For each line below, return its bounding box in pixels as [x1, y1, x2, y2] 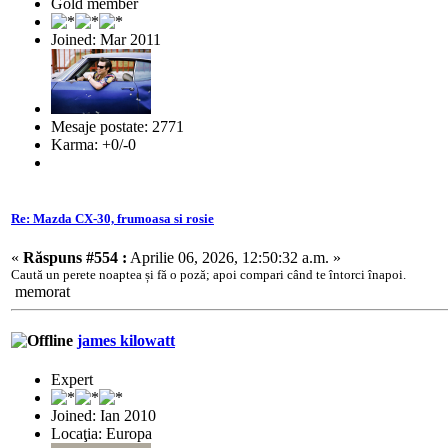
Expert [51, 371, 93, 389]
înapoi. [368, 266, 406, 282]
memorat [11, 282, 70, 300]
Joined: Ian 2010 [51, 407, 156, 425]
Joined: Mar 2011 [51, 31, 161, 49]
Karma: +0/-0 [51, 136, 136, 154]
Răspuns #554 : [23, 248, 127, 266]
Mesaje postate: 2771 [51, 118, 184, 136]
